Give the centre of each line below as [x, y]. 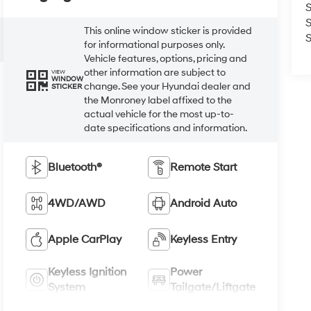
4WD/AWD [77, 203]
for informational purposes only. [154, 44]
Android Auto [203, 203]
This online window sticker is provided [168, 31]
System [67, 287]
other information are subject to [155, 72]
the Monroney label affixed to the [158, 100]
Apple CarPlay [85, 239]
